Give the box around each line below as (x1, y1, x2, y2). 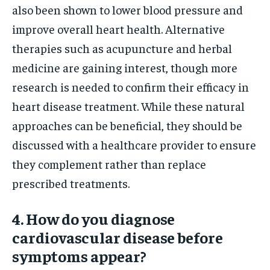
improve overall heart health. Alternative (12, 20, 225, 36)
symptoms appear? (12, 245, 146, 266)
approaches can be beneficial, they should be (12, 117, 242, 133)
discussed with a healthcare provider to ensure (12, 136, 256, 152)
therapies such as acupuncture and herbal (12, 40, 232, 55)
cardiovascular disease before (12, 227, 223, 247)
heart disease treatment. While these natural (12, 98, 245, 113)
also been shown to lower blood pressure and (12, 1, 243, 17)
